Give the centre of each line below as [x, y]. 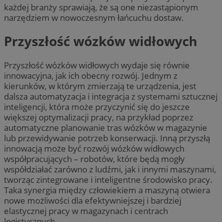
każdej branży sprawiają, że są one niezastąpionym [101, 7]
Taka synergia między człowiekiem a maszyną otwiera [107, 190]
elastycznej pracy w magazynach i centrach [86, 211]
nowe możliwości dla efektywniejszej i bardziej [93, 200]
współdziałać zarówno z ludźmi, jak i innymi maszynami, [110, 169]
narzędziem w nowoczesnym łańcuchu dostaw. [94, 18]
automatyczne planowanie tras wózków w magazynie [106, 127]
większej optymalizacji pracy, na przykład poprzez [99, 117]
